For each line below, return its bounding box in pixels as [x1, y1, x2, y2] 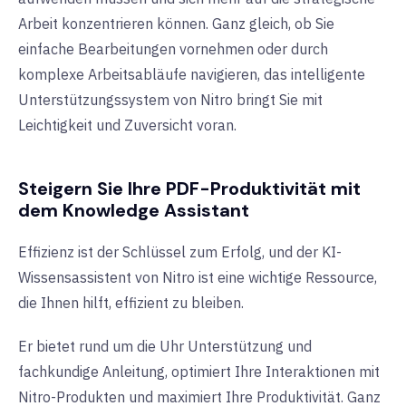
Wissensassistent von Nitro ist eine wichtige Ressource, [18, 268, 377, 287]
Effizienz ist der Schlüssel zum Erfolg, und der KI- [18, 243, 342, 262]
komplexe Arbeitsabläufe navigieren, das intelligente [18, 65, 365, 84]
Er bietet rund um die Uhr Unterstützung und [18, 337, 312, 356]
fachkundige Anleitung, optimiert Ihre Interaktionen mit [18, 362, 380, 382]
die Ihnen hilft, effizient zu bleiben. [18, 294, 244, 313]
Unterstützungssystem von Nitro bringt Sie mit [18, 91, 323, 110]
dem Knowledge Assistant [18, 198, 249, 223]
